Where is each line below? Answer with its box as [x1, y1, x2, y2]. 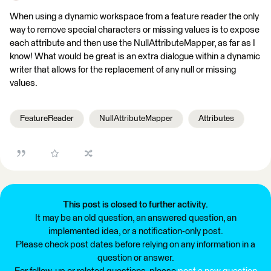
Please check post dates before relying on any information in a [16, 240, 255, 249]
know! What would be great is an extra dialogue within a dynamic [10, 52, 260, 61]
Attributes [198, 114, 234, 123]
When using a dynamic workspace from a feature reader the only [10, 12, 259, 21]
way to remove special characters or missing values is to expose [10, 25, 260, 34]
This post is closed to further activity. [63, 200, 208, 209]
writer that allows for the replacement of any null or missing [10, 65, 236, 74]
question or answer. [97, 253, 174, 263]
